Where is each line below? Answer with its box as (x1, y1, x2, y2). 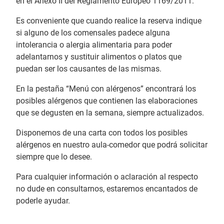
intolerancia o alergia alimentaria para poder (16, 40, 172, 49)
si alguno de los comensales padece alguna (16, 28, 170, 37)
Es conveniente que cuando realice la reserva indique (16, 16, 201, 25)
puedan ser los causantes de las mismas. (16, 64, 161, 73)
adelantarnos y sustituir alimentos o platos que (16, 52, 181, 61)
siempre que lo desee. (16, 152, 92, 161)
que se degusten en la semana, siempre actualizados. (16, 108, 204, 117)
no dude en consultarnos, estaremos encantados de (16, 184, 197, 193)
